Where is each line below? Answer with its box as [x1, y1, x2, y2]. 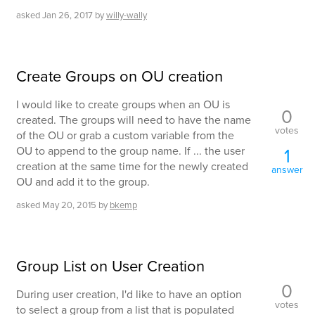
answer [271, 162, 303, 178]
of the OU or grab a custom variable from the [16, 127, 234, 143]
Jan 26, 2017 [42, 8, 93, 22]
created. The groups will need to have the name [16, 111, 251, 128]
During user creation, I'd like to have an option [16, 285, 242, 302]
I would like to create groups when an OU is [16, 96, 230, 112]
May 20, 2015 [42, 198, 96, 212]
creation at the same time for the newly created [16, 157, 248, 174]
